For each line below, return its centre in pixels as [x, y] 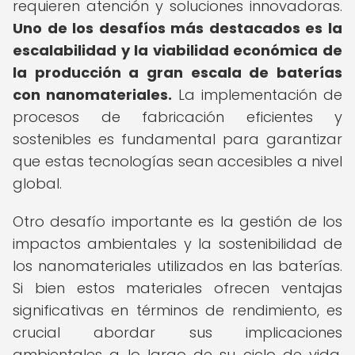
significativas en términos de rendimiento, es [177, 310]
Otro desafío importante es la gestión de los [177, 221]
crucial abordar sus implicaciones [177, 332]
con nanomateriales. [92, 95]
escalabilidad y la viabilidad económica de [177, 50]
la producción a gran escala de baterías [177, 73]
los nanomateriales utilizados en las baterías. [177, 266]
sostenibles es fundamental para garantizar [177, 139]
